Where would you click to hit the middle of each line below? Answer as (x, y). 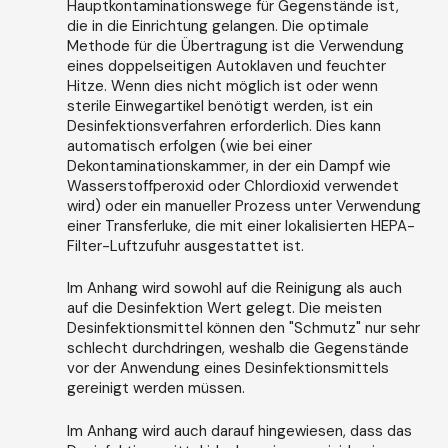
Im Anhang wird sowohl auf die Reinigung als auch (234, 288)
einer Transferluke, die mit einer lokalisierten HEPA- (240, 225)
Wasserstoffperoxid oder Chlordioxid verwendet (232, 185)
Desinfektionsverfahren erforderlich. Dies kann (223, 125)
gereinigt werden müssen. (155, 388)
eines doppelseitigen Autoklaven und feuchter (226, 65)
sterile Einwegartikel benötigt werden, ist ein (219, 105)
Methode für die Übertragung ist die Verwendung (235, 45)
